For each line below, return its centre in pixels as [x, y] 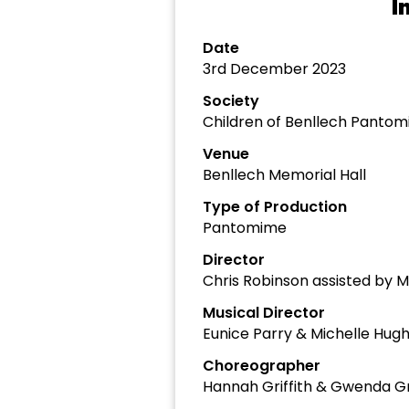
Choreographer [262, 366]
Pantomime [245, 228]
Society [231, 101]
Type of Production [275, 207]
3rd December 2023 [274, 69]
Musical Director [264, 313]
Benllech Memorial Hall [284, 175]
